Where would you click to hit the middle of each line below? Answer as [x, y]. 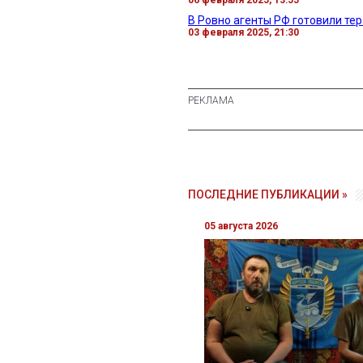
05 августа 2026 [241, 226]
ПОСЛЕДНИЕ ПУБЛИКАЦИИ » [268, 194]
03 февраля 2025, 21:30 [243, 32]
